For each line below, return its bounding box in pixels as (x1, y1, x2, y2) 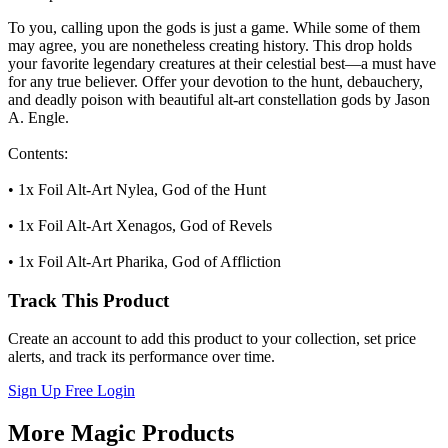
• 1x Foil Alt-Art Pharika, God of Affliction (8, 252, 281, 270)
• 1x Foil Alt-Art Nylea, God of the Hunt (8, 180, 266, 198)
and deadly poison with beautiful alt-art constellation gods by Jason (8, 90, 430, 108)
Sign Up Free (8, 382, 97, 400)
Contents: (8, 144, 68, 162)
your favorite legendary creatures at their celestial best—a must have (8, 54, 436, 72)
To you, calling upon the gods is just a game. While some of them (8, 18, 420, 36)
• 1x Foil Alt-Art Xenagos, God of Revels (8, 216, 272, 234)
